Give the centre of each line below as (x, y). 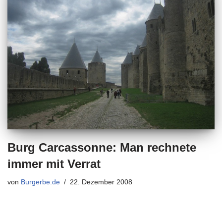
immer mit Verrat (54, 164)
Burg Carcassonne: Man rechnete (102, 147)
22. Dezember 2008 (101, 182)
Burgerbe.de (40, 182)
